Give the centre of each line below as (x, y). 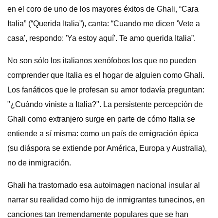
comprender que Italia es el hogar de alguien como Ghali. (106, 75)
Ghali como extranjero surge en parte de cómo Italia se (101, 119)
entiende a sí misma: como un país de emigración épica (103, 134)
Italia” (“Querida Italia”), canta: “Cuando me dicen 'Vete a (104, 24)
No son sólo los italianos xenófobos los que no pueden (102, 61)
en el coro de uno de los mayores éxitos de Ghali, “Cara (103, 9)
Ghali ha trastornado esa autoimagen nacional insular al (104, 185)
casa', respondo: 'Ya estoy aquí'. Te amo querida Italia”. (101, 38)
